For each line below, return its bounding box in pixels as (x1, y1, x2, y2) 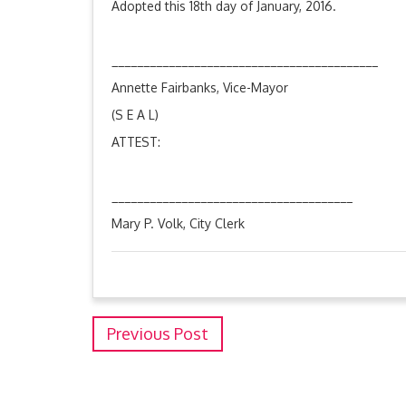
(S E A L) (111, 107, 159, 122)
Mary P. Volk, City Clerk (111, 216, 245, 231)
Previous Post (107, 324, 208, 343)
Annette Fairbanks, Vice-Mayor (111, 80, 288, 95)
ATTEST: (111, 134, 160, 150)
